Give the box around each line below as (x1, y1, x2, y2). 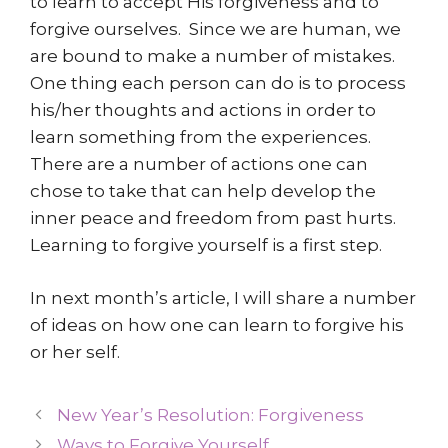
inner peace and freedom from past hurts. (30, 208, 396, 228)
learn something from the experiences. (30, 127, 375, 147)
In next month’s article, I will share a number (30, 287, 416, 308)
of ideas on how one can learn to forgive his (30, 314, 404, 335)
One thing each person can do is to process (30, 73, 406, 93)
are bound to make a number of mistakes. (30, 46, 399, 66)
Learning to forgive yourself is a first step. (30, 235, 382, 255)
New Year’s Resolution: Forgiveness (57, 404, 365, 425)
